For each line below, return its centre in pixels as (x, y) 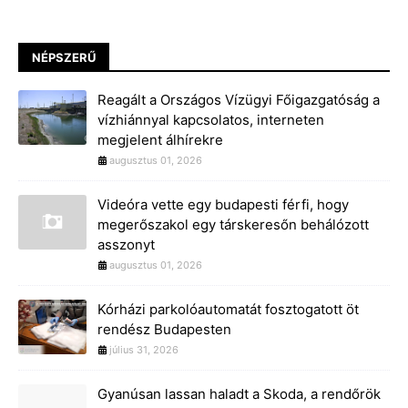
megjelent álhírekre (160, 140)
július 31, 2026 (144, 350)
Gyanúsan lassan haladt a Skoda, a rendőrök (239, 394)
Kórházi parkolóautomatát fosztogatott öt (228, 310)
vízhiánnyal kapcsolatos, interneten (211, 120)
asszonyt (126, 245)
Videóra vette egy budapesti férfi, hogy (223, 205)
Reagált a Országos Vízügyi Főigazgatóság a (239, 100)
